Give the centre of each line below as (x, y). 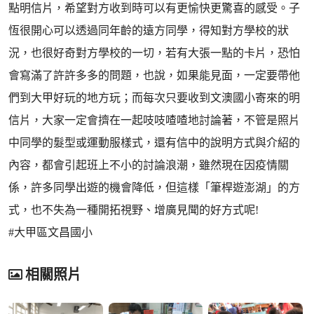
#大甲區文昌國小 (50, 232)
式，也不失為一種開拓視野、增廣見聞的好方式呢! (134, 210)
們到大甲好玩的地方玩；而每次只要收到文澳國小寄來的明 (154, 98)
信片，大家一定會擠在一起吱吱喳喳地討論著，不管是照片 (154, 120)
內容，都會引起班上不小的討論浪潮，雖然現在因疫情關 (149, 165)
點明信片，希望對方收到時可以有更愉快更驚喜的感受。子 (154, 8)
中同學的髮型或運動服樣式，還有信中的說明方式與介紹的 (154, 143)
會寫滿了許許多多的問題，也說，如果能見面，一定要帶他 (154, 75)
